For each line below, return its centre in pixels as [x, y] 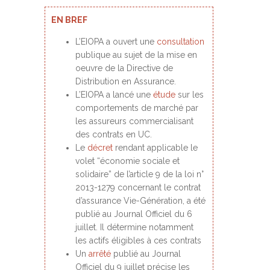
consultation [181, 42]
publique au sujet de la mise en [136, 55]
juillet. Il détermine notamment [134, 227]
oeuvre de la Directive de [124, 68]
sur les [190, 95]
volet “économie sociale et [127, 161]
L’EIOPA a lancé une [114, 95]
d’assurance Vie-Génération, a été [140, 201]
